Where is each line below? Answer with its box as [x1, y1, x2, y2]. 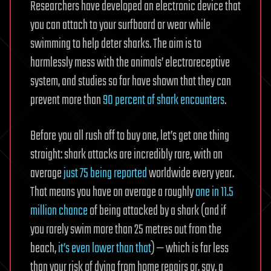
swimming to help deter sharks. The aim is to [30, 34, 201, 55]
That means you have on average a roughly [30, 182, 195, 203]
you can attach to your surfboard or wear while [30, 15, 211, 36]
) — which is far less [151, 238, 229, 260]
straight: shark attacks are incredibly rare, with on [30, 145, 223, 166]
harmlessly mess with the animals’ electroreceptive [30, 53, 230, 74]
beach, [30, 238, 58, 260]
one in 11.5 [195, 182, 233, 203]
